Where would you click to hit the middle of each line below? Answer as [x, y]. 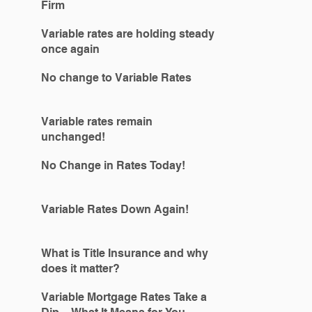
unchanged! [73, 137]
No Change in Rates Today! [113, 165]
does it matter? [80, 268]
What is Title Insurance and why [125, 253]
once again [70, 49]
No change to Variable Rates [116, 78]
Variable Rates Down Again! [115, 209]
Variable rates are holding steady [128, 34]
